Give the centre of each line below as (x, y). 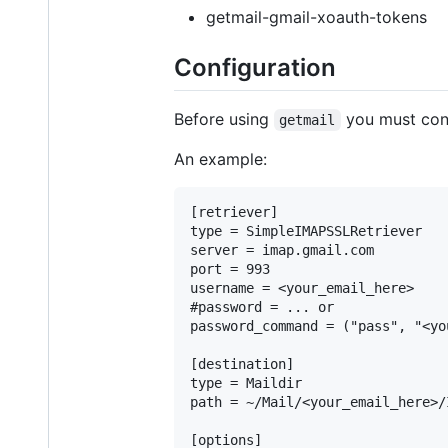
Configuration (255, 67)
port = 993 (230, 269)
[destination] (242, 364)
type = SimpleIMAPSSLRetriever (306, 231)
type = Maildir (246, 383)
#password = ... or (262, 307)
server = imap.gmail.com (282, 250)
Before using (224, 119)
